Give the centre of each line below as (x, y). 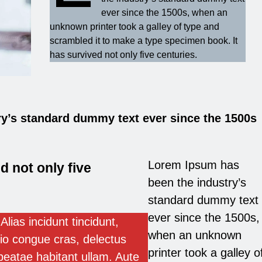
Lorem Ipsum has (193, 165)
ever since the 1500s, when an (165, 12)
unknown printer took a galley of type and (134, 26)
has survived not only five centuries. (123, 54)
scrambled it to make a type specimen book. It (143, 40)
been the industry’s (197, 183)
